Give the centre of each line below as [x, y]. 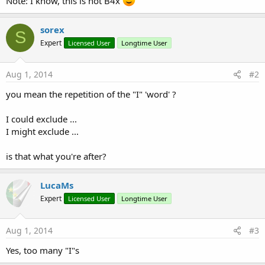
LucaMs [57, 185]
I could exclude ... [41, 119]
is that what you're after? [56, 156]
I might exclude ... [42, 131]
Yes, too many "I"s [43, 250]
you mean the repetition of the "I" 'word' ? [91, 94]
